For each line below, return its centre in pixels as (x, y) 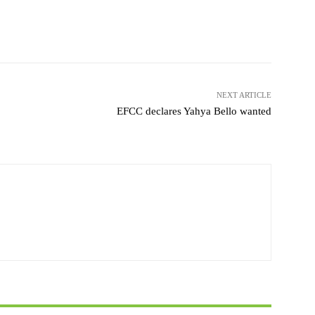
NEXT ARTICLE (244, 95)
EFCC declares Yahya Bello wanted (194, 111)
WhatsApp (99, 27)
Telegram (193, 27)
